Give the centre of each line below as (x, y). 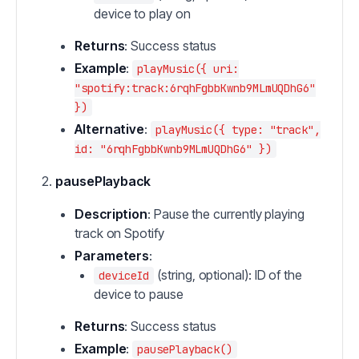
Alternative (110, 129)
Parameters (112, 256)
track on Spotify (119, 233)
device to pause (139, 294)
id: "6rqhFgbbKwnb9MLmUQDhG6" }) (173, 149)
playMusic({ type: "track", (238, 130)
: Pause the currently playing (226, 214)
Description (111, 214)
